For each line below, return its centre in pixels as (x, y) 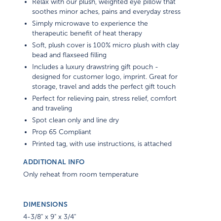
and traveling (52, 108)
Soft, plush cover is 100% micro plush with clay (106, 45)
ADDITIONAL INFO (54, 162)
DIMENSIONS (46, 204)
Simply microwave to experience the (90, 23)
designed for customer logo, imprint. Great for (105, 76)
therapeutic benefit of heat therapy (87, 33)
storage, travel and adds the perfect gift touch (104, 86)
